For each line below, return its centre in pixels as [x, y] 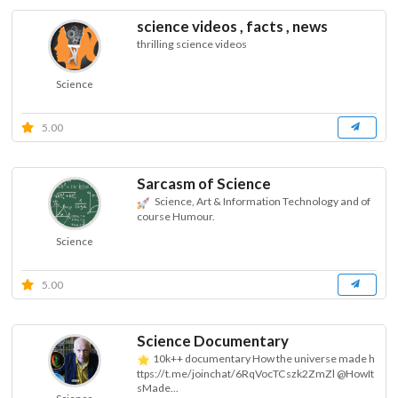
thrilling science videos [191, 44]
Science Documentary [212, 341]
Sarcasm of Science [203, 184]
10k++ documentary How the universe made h [263, 359]
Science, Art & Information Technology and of [261, 202]
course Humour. [175, 216]
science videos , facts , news [232, 27]
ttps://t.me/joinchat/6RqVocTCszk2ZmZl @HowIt [255, 373]
